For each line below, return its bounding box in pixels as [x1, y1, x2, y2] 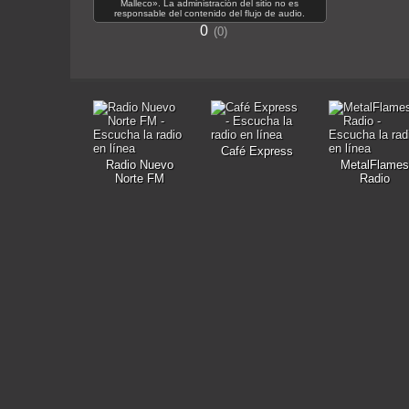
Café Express [221, 144, 293, 158]
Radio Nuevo [105, 158, 173, 172]
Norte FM [114, 172, 164, 185]
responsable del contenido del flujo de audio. [114, 8, 305, 18]
